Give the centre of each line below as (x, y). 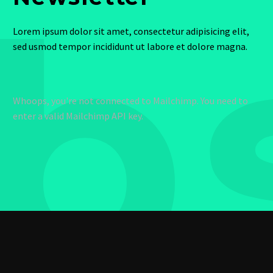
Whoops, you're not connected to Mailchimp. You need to (130, 100)
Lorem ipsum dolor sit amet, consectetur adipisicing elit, (131, 31)
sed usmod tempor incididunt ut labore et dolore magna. (130, 47)
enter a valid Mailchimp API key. (78, 115)
